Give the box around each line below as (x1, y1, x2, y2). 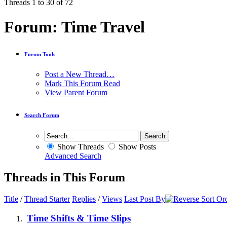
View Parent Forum (45, 88, 107, 97)
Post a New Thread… (45, 69, 115, 79)
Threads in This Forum (4, 170, 125, 184)
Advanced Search (45, 151, 101, 160)
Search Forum (24, 111, 59, 118)
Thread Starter (24, 194, 70, 203)
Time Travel (61, 18, 145, 36)
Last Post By (124, 194, 165, 203)
